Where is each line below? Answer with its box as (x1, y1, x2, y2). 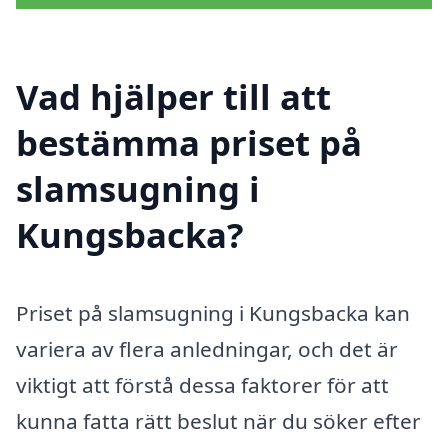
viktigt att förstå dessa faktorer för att (16, 370, 389, 399)
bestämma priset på (16, 118, 362, 166)
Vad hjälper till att (16, 72, 331, 120)
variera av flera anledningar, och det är (16, 334, 398, 363)
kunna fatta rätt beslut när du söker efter (16, 406, 421, 435)
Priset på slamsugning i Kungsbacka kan (16, 298, 410, 327)
